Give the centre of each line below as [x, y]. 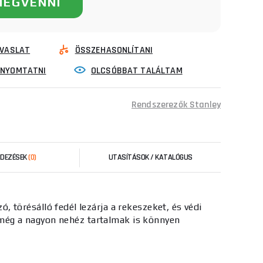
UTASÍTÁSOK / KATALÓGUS [150, 157]
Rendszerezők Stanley [176, 105]
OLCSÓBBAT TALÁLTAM [136, 71]
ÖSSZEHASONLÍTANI [114, 50]
